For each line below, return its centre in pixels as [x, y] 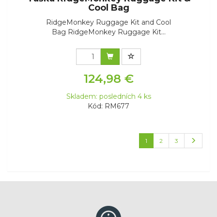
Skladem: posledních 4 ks [108, 97]
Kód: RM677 [108, 106]
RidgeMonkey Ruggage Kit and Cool [108, 23]
